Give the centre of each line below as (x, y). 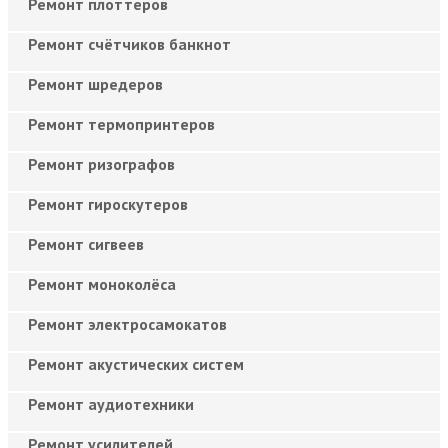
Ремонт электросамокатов (127, 323)
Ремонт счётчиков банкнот (129, 43)
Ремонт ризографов (101, 163)
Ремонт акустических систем (136, 363)
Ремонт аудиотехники (111, 403)
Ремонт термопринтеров (121, 123)
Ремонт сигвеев (86, 243)
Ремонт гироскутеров (108, 203)
